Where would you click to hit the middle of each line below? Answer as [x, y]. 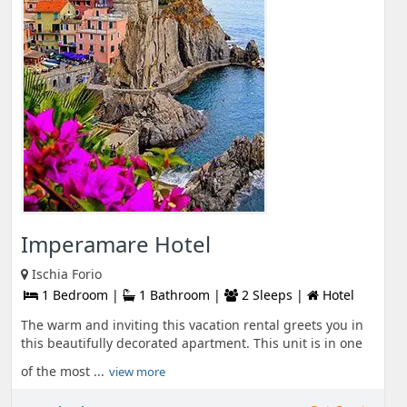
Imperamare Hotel [116, 244]
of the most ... [63, 371]
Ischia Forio [67, 274]
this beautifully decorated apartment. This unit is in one [192, 343]
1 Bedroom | [80, 295]
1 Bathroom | [180, 295]
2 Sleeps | [273, 295]
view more [137, 372]
